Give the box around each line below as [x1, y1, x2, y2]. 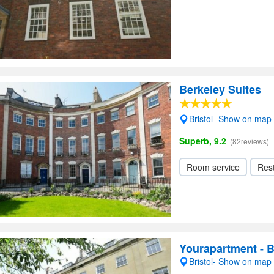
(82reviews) [230, 136, 269, 146]
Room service [187, 161, 240, 173]
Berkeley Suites [179, 81, 261, 97]
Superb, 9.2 [179, 135, 226, 147]
